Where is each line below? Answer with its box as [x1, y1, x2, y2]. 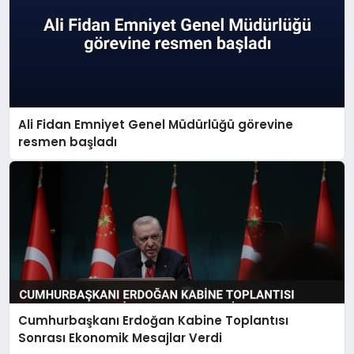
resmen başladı [18, 133, 118, 150]
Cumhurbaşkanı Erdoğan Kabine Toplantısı [18, 312, 289, 330]
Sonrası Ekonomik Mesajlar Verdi [18, 330, 223, 347]
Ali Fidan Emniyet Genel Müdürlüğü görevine [18, 115, 294, 133]
